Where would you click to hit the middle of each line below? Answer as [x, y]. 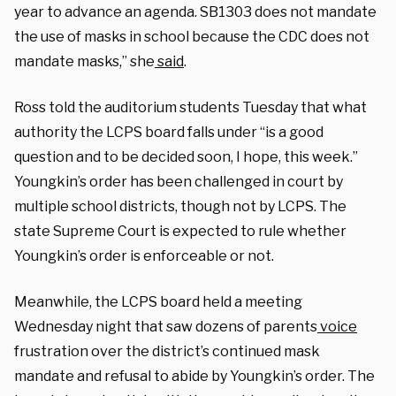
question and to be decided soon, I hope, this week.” [186, 156]
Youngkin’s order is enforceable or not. [144, 255]
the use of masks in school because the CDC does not [192, 36]
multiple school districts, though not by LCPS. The [180, 206]
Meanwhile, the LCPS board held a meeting [158, 301]
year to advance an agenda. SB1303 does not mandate [195, 11]
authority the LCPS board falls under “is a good [169, 132]
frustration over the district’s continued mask [167, 351]
